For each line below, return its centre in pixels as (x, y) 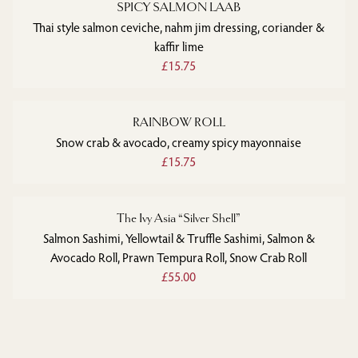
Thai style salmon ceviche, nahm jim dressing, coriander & (179, 27)
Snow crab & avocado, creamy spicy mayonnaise (179, 142)
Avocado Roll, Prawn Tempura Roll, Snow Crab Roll (179, 257)
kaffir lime (179, 46)
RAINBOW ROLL (179, 123)
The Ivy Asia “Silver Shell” (179, 219)
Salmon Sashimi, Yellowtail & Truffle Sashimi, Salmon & (179, 238)
